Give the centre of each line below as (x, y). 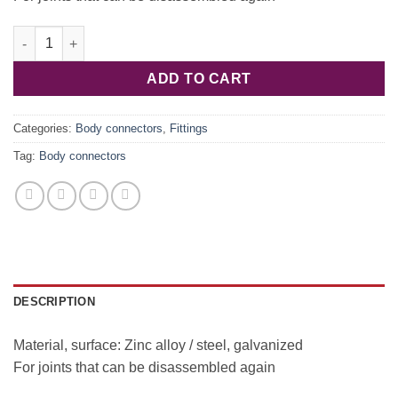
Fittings (189, 129)
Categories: (44, 129)
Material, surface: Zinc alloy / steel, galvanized (158, 346)
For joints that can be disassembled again (144, 368)
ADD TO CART (199, 79)
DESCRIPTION (54, 302)
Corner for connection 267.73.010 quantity (140, 35)
